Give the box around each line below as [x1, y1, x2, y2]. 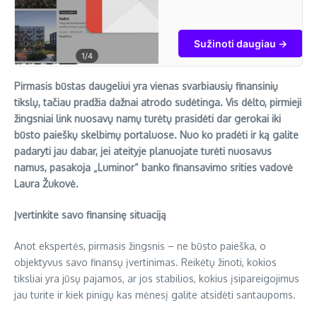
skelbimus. [178, 88, 227, 100]
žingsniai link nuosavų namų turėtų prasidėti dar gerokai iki [14, 113, 281, 125]
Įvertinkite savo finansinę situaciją [14, 209, 166, 221]
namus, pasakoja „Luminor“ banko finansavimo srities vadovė [14, 161, 293, 174]
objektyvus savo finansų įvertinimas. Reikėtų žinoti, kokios [14, 256, 277, 269]
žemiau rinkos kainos [178, 58, 275, 71]
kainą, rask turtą [178, 43, 253, 56]
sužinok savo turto [178, 28, 263, 41]
